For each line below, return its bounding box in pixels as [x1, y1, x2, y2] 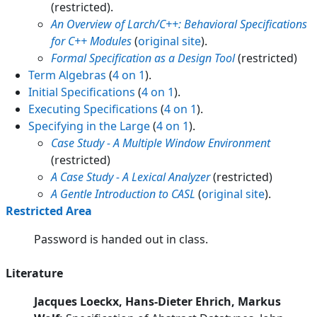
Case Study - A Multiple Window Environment [51, 134, 270, 151]
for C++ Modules [51, 33, 132, 49]
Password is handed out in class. [34, 231, 208, 247]
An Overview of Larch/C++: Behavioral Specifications [51, 16, 307, 32]
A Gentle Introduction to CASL [51, 185, 195, 202]
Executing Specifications [28, 100, 158, 117]
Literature [6, 265, 63, 281]
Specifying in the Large [28, 117, 150, 134]
